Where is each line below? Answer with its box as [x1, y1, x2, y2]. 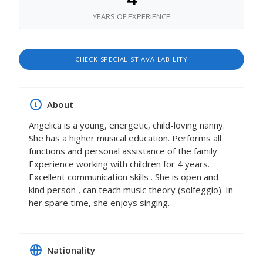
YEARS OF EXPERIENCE [93, 11, 170, 22]
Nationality [45, 244, 95, 257]
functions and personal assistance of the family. [29, 145, 219, 157]
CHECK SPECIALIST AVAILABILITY [75, 55, 188, 64]
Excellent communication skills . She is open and [29, 171, 218, 183]
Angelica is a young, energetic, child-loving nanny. [29, 119, 225, 131]
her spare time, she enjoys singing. [29, 197, 170, 209]
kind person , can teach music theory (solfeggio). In [29, 184, 233, 196]
